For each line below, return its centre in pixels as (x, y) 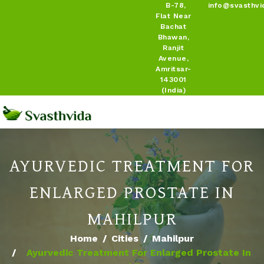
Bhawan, (173, 37)
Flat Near (174, 16)
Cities (125, 239)
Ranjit (174, 48)
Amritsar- (174, 69)
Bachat (174, 27)
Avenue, (173, 58)
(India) (173, 90)
